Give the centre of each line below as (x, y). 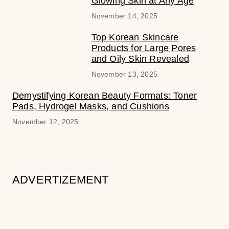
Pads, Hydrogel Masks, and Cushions (91, 106)
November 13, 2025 (124, 74)
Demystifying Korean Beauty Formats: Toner (105, 95)
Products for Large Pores (144, 48)
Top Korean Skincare (135, 37)
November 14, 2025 (124, 16)
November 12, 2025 (45, 121)
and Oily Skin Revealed (140, 59)
